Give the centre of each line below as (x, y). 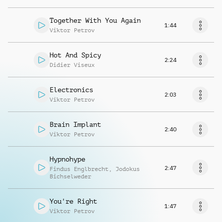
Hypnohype (67, 159)
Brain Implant (75, 124)
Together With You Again (95, 20)
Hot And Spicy (75, 55)
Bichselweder (70, 176)
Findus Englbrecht (79, 169)
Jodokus (128, 169)
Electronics (71, 90)
